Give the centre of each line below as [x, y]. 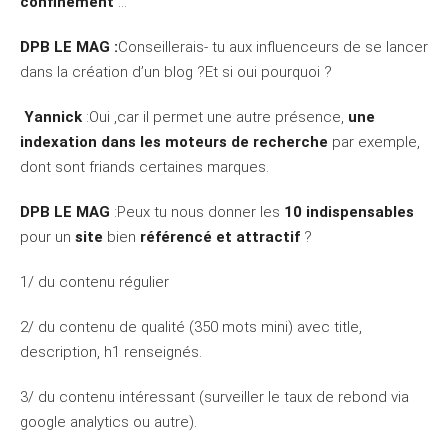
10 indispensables [349, 212]
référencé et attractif [220, 237]
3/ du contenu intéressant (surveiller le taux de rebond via [214, 397]
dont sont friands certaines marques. [146, 167]
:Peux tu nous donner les [197, 212]
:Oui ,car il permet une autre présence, [215, 117]
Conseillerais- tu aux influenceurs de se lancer [273, 47]
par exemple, [376, 142]
